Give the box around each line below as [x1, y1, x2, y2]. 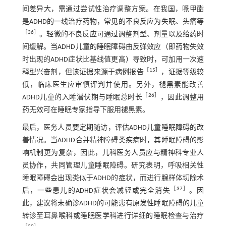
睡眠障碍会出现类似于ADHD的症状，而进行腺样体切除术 [22, 175, 204, 183]
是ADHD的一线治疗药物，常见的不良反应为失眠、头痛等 [22, 18, 204, 26]
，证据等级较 [161, 69, 204, 77]
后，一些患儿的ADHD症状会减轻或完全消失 [22, 187, 171, 195]
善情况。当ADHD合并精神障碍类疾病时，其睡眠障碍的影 [22, 137, 204, 145]
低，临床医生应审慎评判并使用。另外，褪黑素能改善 [22, 81, 204, 89]
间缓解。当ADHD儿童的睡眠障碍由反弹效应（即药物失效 [22, 43, 204, 51]
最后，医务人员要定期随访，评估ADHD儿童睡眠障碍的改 [22, 124, 204, 132]
